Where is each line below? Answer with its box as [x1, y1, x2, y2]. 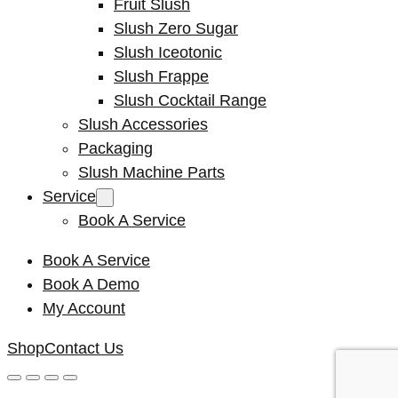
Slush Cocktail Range [114, 91, 267, 109]
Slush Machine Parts [78, 163, 225, 181]
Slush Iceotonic [114, 43, 222, 61]
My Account [43, 298, 125, 317]
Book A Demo [43, 275, 139, 293]
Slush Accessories [78, 115, 208, 133]
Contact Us [44, 338, 123, 357]
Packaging [78, 139, 153, 157]
